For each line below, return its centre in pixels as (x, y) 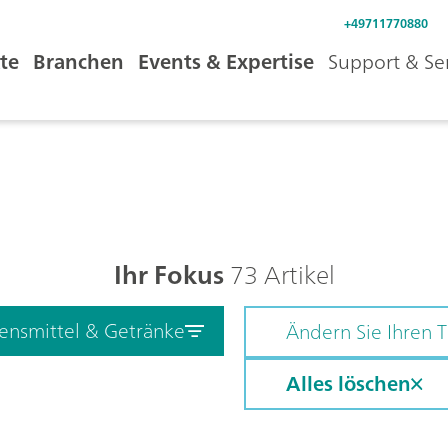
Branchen (78, 61)
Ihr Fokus (168, 274)
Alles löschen (348, 383)
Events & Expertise (226, 61)
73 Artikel (279, 274)
